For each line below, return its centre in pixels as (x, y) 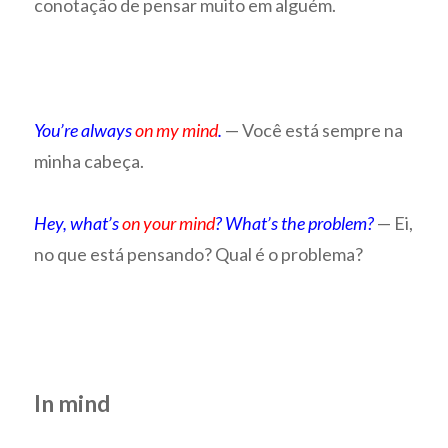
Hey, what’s (78, 223)
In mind (72, 402)
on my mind (177, 129)
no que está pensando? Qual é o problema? (199, 254)
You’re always (85, 129)
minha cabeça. (89, 160)
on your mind (169, 223)
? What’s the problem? (295, 223)
